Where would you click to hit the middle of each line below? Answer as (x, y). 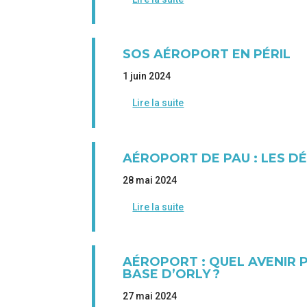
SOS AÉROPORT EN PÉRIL (207, 54)
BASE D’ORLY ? (172, 274)
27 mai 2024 (150, 296)
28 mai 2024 (150, 180)
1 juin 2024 (147, 76)
